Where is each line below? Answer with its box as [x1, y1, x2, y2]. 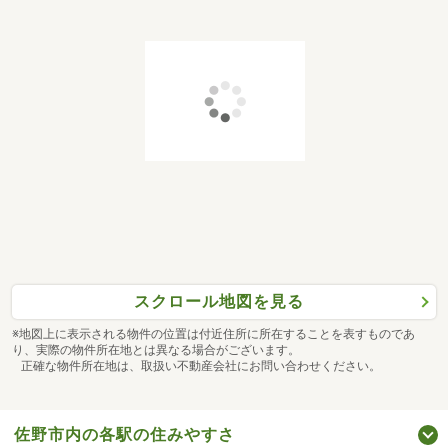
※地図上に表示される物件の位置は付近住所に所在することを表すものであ [12, 326, 415, 341]
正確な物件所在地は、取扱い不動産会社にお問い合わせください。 [12, 358, 381, 373]
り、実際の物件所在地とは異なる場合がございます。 [12, 342, 300, 357]
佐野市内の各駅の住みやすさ [14, 424, 235, 444]
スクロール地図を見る [133, 292, 304, 312]
